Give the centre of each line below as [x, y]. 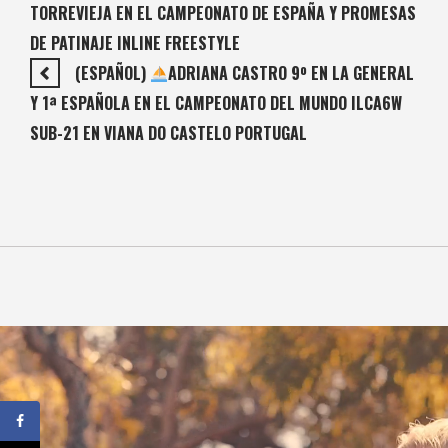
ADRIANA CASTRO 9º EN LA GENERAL [291, 73]
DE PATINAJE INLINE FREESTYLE [135, 43]
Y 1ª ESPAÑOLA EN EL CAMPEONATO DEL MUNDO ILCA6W [216, 103]
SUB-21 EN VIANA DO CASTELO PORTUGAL [168, 133]
